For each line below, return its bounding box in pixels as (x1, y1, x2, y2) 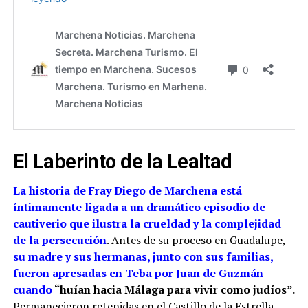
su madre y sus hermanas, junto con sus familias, (12, 248, 273, 264)
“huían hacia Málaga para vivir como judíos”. (52, 281, 295, 297)
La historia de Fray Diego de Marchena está (12, 182, 242, 198)
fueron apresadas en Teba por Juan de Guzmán (12, 265, 263, 280)
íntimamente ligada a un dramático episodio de (12, 199, 265, 214)
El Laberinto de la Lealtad (12, 149, 232, 173)
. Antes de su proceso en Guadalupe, (106, 232, 286, 247)
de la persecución (12, 232, 107, 247)
